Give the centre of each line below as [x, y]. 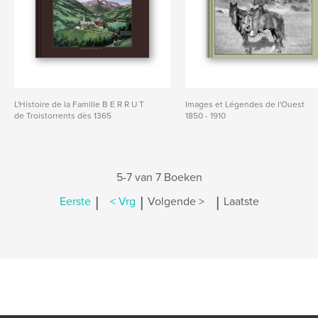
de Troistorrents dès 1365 [63, 116]
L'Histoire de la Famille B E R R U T [79, 104]
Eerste [75, 202]
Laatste [241, 202]
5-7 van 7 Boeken [159, 177]
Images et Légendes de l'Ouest [245, 104]
